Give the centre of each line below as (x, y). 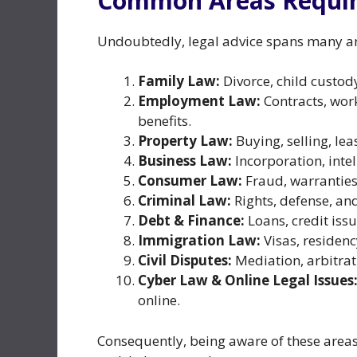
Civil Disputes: (185, 261)
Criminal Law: (184, 201)
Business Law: (185, 161)
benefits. (165, 121)
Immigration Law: (199, 241)
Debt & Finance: (191, 221)
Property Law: (185, 141)
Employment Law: (199, 101)
